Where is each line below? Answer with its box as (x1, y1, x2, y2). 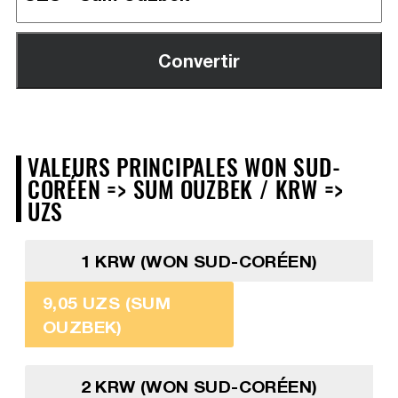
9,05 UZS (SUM (42, 291, 171, 313)
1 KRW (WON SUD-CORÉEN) (80, 250, 318, 271)
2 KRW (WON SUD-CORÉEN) (80, 375, 318, 396)
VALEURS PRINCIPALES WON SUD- (27, 148, 341, 183)
